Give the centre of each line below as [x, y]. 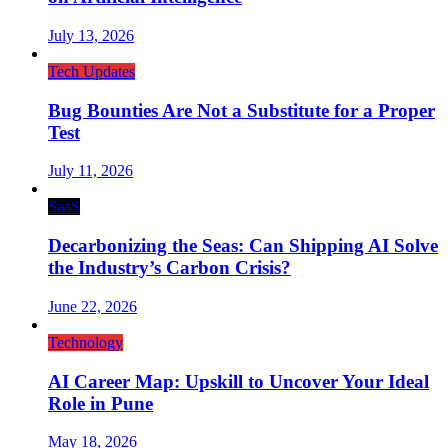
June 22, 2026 [92, 306]
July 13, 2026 [91, 35]
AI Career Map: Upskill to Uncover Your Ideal [238, 381]
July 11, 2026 [90, 171]
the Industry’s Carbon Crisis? [169, 268]
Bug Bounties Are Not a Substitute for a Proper [241, 110]
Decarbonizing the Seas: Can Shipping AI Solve [243, 246]
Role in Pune [100, 403]
